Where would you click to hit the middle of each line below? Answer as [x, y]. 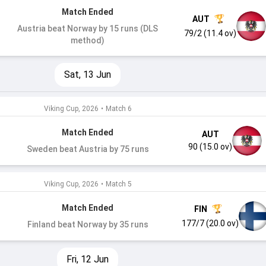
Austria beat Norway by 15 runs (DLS [88, 28]
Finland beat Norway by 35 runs [88, 224]
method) [88, 40]
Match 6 [118, 109]
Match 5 [118, 184]
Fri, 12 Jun [88, 259]
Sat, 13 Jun [88, 75]
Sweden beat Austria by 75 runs [88, 149]
